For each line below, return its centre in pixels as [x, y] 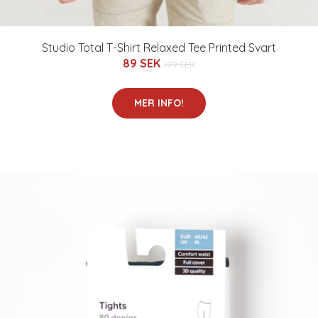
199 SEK [179, 65]
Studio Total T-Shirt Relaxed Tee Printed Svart [159, 48]
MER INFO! [159, 103]
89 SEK [143, 64]
